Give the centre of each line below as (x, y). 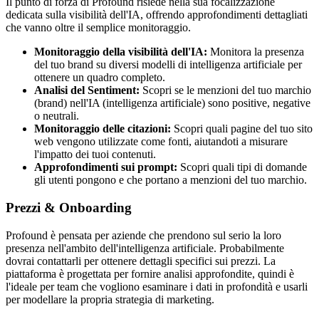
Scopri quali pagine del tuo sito (242, 129)
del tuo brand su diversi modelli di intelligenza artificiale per (168, 65)
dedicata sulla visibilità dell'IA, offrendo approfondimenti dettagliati (157, 15)
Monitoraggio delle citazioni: (103, 129)
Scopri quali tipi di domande (242, 167)
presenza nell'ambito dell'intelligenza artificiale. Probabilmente (145, 248)
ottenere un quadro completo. (100, 78)
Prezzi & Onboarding (69, 207)
